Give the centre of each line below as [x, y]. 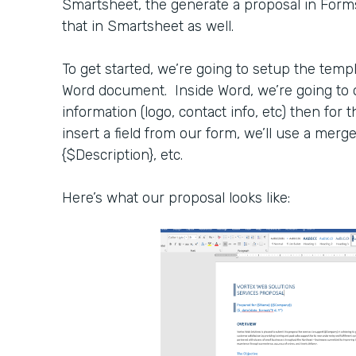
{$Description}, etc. [122, 155]
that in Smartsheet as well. [148, 26]
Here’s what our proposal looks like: [176, 198]
